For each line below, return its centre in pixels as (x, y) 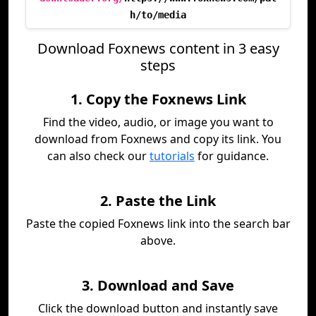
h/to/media (158, 15)
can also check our (98, 156)
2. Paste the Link (158, 201)
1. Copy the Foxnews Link (158, 99)
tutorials (172, 156)
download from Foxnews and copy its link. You (158, 139)
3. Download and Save (158, 285)
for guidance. (232, 156)
